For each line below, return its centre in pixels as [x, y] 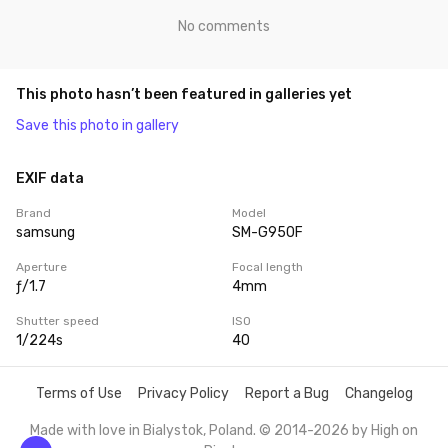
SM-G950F [267, 233]
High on [394, 431]
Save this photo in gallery [97, 126]
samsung [45, 233]
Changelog [378, 394]
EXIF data [50, 179]
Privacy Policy [183, 394]
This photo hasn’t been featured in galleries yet [184, 95]
